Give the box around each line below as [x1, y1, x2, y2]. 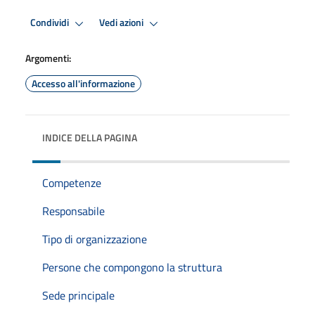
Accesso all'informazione [32, 75, 135, 91]
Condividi [30, 15, 71, 31]
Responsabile [42, 202, 105, 219]
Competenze [42, 174, 101, 191]
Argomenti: [25, 50, 71, 65]
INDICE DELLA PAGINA [42, 129, 137, 145]
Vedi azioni [99, 15, 146, 31]
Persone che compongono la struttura [42, 258, 222, 276]
